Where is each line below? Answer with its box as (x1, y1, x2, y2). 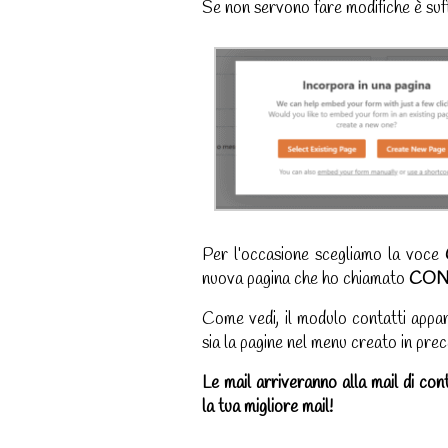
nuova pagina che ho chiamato (202, 268, 409, 292)
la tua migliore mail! (202, 396, 333, 420)
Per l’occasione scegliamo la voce (202, 244, 446, 268)
